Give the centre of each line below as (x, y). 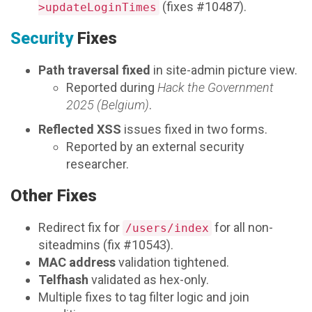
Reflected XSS (80, 130)
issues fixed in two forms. (194, 130)
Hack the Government (216, 88)
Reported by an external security (155, 147)
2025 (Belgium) (108, 105)
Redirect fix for (80, 228)
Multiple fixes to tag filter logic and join (144, 297)
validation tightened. (172, 263)
